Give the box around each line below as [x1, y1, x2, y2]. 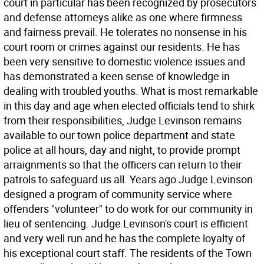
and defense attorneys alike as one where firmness [4, 10, 242, 24]
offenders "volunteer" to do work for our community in [4, 202, 253, 216]
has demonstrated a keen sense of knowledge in [4, 69, 230, 83]
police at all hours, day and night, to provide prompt [4, 143, 240, 157]
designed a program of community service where [4, 187, 232, 201]
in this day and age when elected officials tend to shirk [4, 98, 255, 113]
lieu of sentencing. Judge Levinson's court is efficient [4, 216, 248, 230]
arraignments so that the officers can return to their [4, 157, 242, 171]
